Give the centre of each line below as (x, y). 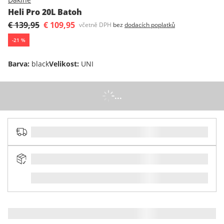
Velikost (63, 63)
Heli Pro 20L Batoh (45, 12)
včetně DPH (95, 24)
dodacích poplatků (150, 24)
